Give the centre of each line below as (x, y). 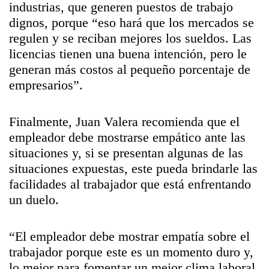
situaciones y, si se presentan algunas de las (126, 153)
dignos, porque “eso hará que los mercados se (131, 23)
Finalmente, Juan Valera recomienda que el (124, 122)
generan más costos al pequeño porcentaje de (130, 69)
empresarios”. (46, 85)
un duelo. (34, 200)
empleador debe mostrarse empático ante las (127, 137)
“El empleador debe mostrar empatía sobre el (129, 236)
